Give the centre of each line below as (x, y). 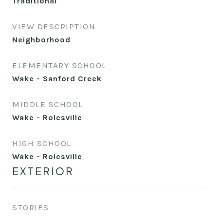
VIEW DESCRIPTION (54, 26)
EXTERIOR (43, 171)
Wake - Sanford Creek (57, 79)
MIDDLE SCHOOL (48, 104)
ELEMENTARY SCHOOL (59, 65)
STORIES (31, 207)
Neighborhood (41, 40)
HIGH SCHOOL (42, 143)
